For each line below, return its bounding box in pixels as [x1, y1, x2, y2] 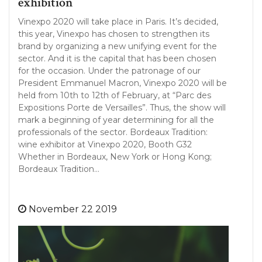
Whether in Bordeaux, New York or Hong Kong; [18, 151, 212, 162]
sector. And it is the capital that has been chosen [18, 53, 216, 64]
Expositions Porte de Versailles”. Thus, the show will [18, 102, 226, 113]
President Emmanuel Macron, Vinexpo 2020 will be [18, 78, 227, 88]
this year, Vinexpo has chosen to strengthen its [18, 29, 209, 39]
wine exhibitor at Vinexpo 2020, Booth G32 [18, 139, 192, 150]
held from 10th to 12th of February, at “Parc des [18, 90, 211, 101]
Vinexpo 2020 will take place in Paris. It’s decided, [18, 16, 218, 27]
